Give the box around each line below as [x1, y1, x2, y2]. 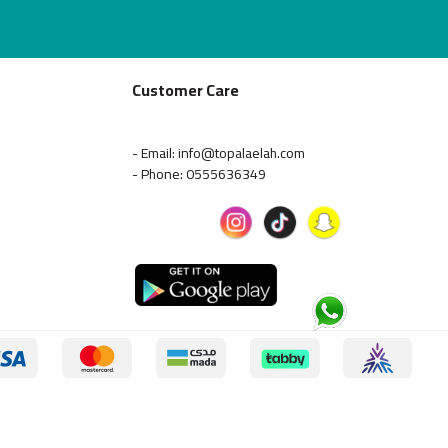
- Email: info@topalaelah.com [132, 140, 305, 166]
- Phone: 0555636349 [132, 161, 266, 187]
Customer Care [132, 75, 239, 105]
